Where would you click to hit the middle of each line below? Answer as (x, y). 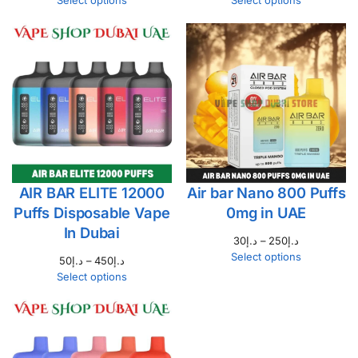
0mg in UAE (267, 212)
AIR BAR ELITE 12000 (92, 192)
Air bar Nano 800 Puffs (266, 192)
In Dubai (92, 232)
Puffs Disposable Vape (92, 212)
